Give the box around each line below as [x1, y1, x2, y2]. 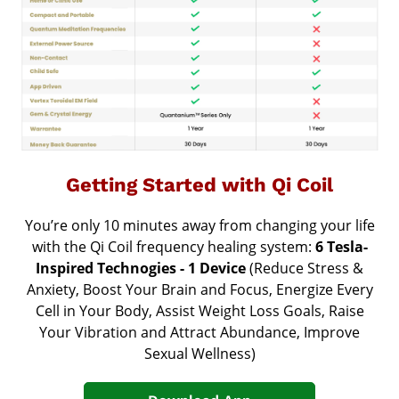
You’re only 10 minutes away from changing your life [24, 216, 375, 236]
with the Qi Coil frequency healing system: [31, 237, 315, 257]
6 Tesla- [314, 237, 368, 257]
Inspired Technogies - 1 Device [36, 258, 249, 279]
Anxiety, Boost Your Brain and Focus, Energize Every [26, 280, 373, 300]
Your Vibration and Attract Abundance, [39, 322, 304, 343]
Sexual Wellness [143, 344, 251, 364]
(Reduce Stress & [249, 258, 363, 279]
